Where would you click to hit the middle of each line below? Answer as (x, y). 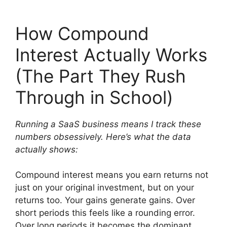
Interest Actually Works (111, 54)
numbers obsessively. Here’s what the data (103, 137)
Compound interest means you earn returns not (112, 175)
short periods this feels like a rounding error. (105, 213)
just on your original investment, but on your (105, 187)
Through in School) (94, 97)
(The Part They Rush (101, 76)
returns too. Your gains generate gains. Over (105, 200)
